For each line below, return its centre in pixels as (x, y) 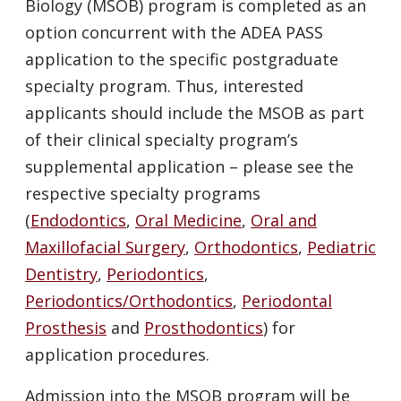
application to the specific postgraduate (182, 59)
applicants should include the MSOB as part (195, 113)
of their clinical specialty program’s (162, 140)
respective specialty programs (143, 193)
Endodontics (78, 220)
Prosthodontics (204, 328)
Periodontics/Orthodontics (129, 301)
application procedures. (117, 354)
